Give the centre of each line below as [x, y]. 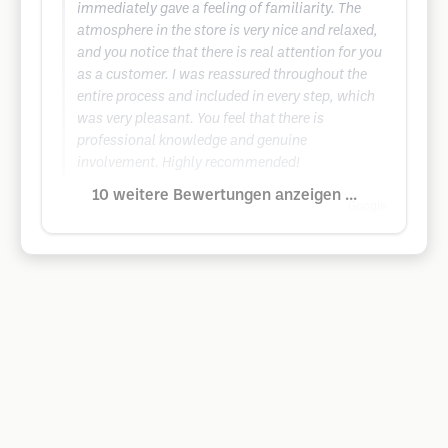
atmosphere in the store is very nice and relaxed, [227, 31]
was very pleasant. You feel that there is [200, 119]
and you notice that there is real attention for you [229, 53]
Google [367, 206]
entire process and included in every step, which [226, 97]
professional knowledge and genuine [192, 141]
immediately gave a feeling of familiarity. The [219, 9]
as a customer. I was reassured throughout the [222, 75]
